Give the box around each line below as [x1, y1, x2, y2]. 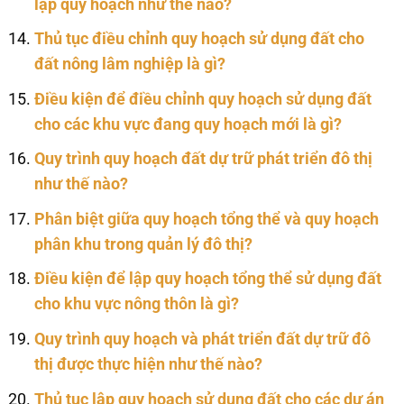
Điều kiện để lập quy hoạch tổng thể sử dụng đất [33, 270, 381, 289]
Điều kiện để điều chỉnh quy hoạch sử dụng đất [33, 89, 372, 108]
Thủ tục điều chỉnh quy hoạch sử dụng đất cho [33, 30, 364, 49]
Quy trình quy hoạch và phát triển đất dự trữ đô [33, 330, 371, 348]
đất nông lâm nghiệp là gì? [33, 55, 225, 74]
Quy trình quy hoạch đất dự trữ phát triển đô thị [33, 150, 372, 169]
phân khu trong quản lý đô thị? [33, 234, 252, 253]
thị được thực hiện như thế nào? [33, 355, 262, 373]
